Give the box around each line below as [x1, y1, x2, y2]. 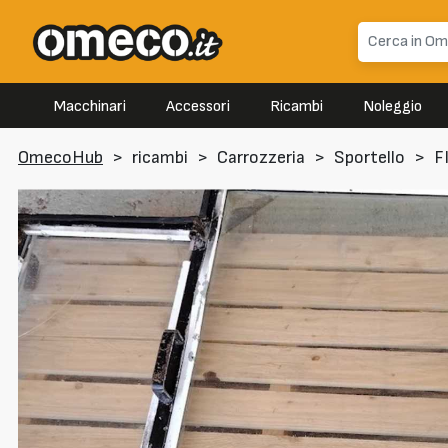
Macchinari [54, 97, 126, 117]
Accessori [166, 97, 230, 117]
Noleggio [363, 97, 422, 117]
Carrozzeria [217, 147, 305, 169]
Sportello [334, 147, 405, 169]
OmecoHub [18, 147, 103, 169]
